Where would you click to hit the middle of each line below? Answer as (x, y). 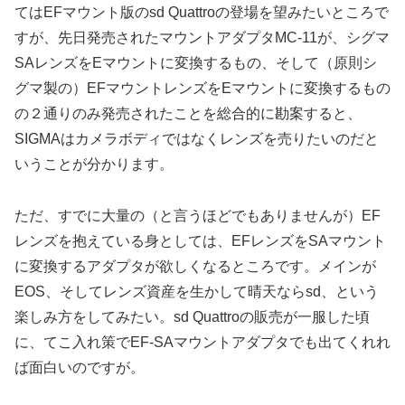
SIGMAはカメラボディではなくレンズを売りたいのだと (197, 139)
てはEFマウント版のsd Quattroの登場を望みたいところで (202, 13)
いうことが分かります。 (94, 165)
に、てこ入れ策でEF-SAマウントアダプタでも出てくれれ (202, 343)
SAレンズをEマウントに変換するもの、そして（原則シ (196, 63)
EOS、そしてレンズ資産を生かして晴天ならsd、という (197, 292)
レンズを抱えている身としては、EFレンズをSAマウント (200, 241)
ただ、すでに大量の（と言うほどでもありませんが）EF (198, 216)
